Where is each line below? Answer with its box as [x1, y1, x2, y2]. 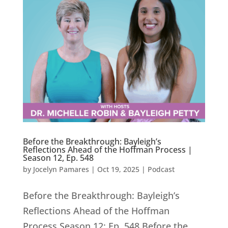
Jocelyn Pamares [33, 164, 89, 174]
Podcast [147, 164, 175, 174]
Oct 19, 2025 [97, 164, 139, 174]
